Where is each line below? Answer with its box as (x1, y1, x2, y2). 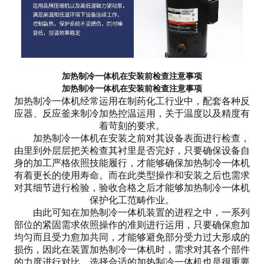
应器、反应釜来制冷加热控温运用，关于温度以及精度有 (14, 108, 250, 118)
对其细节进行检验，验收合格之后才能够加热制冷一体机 (14, 182, 250, 193)
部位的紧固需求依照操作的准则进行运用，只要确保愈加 (14, 219, 250, 230)
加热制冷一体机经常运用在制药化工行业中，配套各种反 (14, 95, 250, 106)
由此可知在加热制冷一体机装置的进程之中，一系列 (14, 207, 250, 217)
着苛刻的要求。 (99, 120, 165, 131)
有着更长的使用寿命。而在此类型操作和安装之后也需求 (14, 170, 250, 180)
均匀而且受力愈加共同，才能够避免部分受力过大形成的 (14, 232, 250, 242)
